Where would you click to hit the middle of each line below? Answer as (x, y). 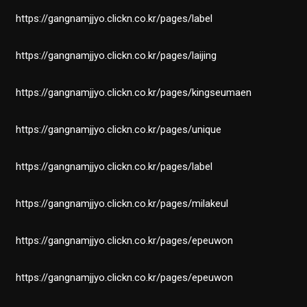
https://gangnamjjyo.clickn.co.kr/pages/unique (119, 130)
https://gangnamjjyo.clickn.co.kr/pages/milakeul (122, 204)
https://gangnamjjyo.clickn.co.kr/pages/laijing (116, 56)
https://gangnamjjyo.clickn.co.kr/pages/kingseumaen (134, 93)
